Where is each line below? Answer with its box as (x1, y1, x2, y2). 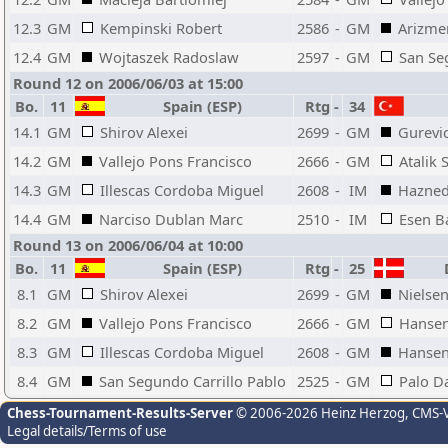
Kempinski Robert (100, 18, 222, 38)
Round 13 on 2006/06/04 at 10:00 (13, 235, 243, 255)
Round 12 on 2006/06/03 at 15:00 (13, 73, 243, 93)
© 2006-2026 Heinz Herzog (233, 404, 405, 422)
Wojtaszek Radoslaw (99, 47, 239, 67)
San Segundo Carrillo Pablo (99, 371, 286, 391)
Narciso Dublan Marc (99, 209, 243, 229)
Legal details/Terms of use (7, 422, 167, 440)
